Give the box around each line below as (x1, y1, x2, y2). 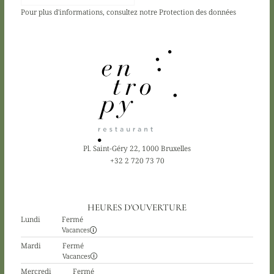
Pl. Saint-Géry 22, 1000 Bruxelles (83, 143, 191, 154)
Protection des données (158, 6, 236, 17)
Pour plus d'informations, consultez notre (20, 6, 159, 17)
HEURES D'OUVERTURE (87, 202, 187, 213)
